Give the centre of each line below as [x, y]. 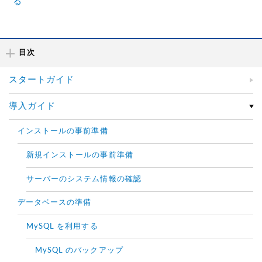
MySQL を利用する [62, 227]
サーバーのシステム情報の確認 [84, 180]
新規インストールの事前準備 [80, 156]
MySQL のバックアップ [79, 251]
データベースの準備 [55, 203]
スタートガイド [42, 80]
